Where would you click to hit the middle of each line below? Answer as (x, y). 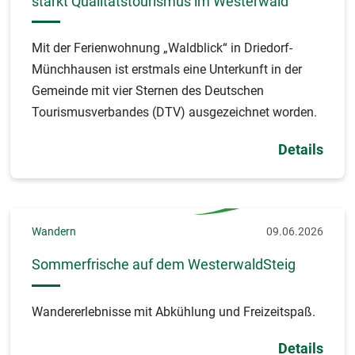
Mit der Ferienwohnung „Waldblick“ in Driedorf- (162, 48)
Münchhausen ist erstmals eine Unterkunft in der (167, 70)
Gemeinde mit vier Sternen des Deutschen (148, 91)
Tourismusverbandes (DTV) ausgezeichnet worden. (174, 113)
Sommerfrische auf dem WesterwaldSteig (164, 265)
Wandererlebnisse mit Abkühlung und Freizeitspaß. (174, 311)
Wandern (54, 231)
